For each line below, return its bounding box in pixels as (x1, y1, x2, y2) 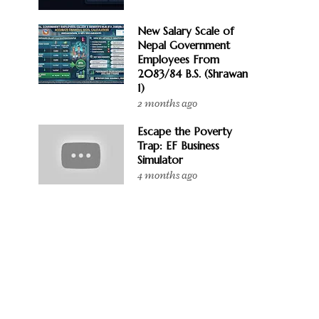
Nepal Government (137, 38, 230, 52)
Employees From (137, 53, 219, 66)
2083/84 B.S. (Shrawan (137, 67, 248, 80)
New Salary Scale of (137, 24, 234, 38)
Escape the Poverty (137, 125, 232, 138)
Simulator (137, 153, 183, 167)
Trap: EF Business (137, 139, 219, 152)
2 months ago (137, 97, 197, 110)
